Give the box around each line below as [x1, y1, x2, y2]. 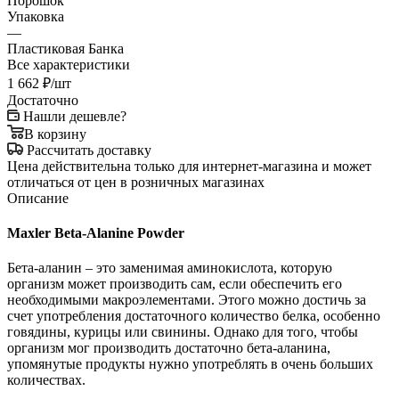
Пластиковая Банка [7, 40, 124, 56]
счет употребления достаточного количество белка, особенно [7, 308, 380, 324]
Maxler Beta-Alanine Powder [7, 225, 184, 241]
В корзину [24, 126, 86, 142]
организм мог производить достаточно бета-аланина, [7, 340, 330, 356]
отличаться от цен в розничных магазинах [7, 174, 265, 190]
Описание [7, 190, 69, 206]
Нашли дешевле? [23, 108, 126, 124]
